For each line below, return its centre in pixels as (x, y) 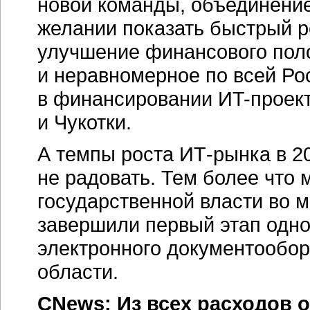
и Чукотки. (84, 122)
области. (78, 272)
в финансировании (128, 99)
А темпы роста (108, 154)
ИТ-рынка (225, 154)
